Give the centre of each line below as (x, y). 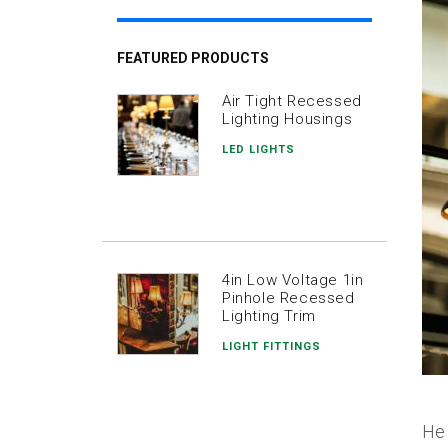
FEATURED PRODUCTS (193, 58)
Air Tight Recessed (292, 101)
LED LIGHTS (258, 150)
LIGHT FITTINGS (271, 347)
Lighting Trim (269, 316)
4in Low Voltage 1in (293, 280)
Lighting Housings (287, 119)
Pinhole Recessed (288, 298)
